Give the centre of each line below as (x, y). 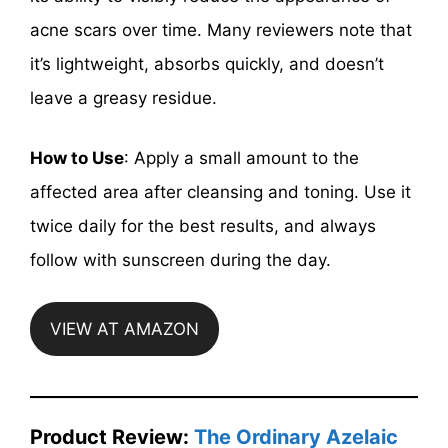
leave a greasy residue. (123, 98)
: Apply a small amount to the (241, 157)
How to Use (77, 157)
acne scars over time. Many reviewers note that (221, 30)
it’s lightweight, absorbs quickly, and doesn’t (207, 64)
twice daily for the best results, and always (203, 225)
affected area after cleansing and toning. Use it (220, 191)
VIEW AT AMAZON (124, 329)
